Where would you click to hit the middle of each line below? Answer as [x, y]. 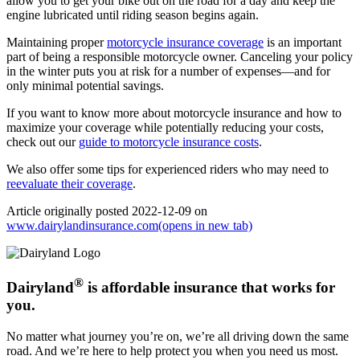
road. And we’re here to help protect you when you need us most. [172, 351]
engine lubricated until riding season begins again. [134, 15]
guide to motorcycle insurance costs [169, 142]
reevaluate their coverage [70, 184]
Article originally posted [69, 211]
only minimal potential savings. [85, 86]
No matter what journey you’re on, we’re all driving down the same [178, 337]
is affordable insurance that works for [209, 288]
